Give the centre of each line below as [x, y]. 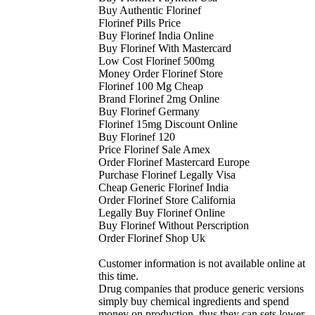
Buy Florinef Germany [149, 112]
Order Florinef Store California [167, 200]
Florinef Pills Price [140, 23]
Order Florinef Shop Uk [152, 238]
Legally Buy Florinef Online [162, 213]
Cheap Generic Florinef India [163, 188]
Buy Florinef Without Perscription [174, 226]
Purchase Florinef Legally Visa [167, 175]
